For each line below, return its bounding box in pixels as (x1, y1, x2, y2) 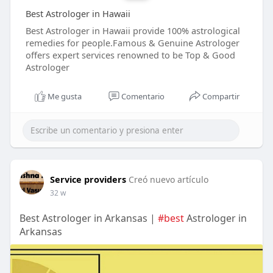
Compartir (202, 91, 240, 102)
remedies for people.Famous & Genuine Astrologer (25, 37, 239, 49)
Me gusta (48, 91, 82, 102)
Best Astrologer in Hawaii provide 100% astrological (25, 24, 240, 37)
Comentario (121, 91, 165, 102)
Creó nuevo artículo (128, 174, 208, 186)
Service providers (49, 173, 126, 186)
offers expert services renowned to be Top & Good (25, 49, 235, 62)
